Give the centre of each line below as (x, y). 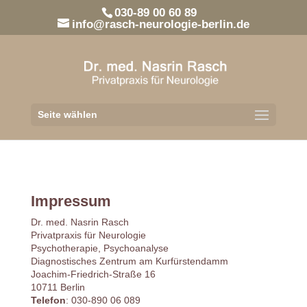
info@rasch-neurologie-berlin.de (160, 24)
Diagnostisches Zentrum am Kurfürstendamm (129, 261)
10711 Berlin (58, 287)
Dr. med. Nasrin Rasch (79, 222)
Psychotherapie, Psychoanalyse (99, 248)
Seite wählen (67, 114)
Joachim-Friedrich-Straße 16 (93, 274)
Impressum (71, 201)
